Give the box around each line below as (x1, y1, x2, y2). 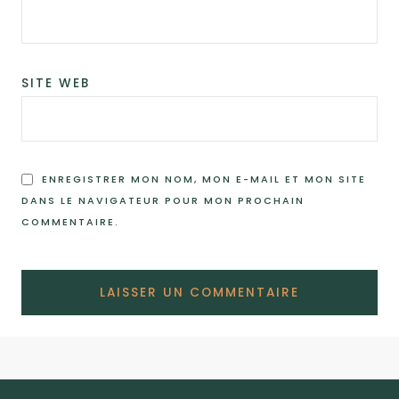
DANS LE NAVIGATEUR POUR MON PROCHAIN (21, 193, 305, 208)
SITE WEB (21, 75, 90, 93)
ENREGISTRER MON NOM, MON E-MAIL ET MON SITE (42, 172, 366, 186)
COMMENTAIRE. (21, 215, 119, 229)
